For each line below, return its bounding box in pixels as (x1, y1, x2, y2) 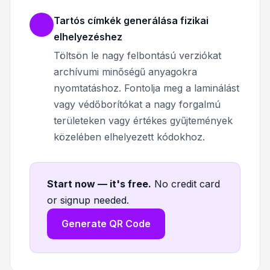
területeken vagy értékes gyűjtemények (54, 114, 233, 127)
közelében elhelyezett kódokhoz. (54, 130, 205, 143)
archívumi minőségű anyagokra (54, 65, 197, 78)
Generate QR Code (61, 217, 151, 230)
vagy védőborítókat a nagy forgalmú (54, 98, 221, 110)
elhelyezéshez (54, 30, 122, 43)
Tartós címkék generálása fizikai (54, 14, 209, 27)
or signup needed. (47, 193, 129, 206)
